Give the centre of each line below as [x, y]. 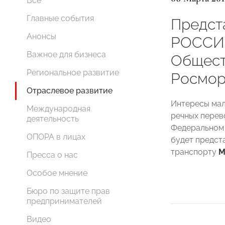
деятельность [53, 119]
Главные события [60, 18]
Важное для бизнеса [66, 54]
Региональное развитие [73, 73]
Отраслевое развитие [70, 91]
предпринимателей [64, 201]
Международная [59, 109]
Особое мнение [57, 173]
